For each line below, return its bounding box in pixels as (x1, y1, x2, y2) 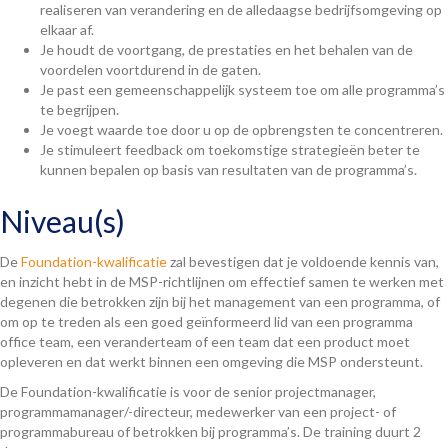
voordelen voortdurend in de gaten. (40, 60, 261, 78)
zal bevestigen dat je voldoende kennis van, (167, 252, 439, 270)
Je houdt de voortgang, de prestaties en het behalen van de (40, 40, 413, 58)
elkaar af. (40, 20, 94, 38)
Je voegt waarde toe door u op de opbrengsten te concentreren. (40, 120, 443, 138)
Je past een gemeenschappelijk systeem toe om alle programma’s (40, 80, 445, 98)
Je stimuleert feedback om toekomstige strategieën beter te (40, 140, 420, 158)
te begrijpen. (40, 100, 119, 118)
